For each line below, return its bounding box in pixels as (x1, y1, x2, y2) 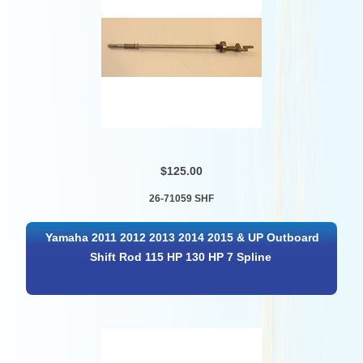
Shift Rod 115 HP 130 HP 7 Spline (89, 250, 271, 263)
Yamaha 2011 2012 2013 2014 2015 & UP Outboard (45, 231, 319, 244)
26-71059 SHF (148, 193, 214, 205)
